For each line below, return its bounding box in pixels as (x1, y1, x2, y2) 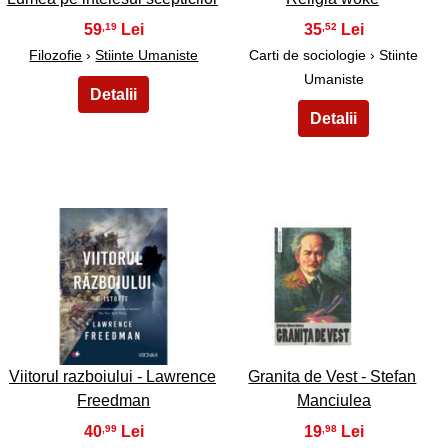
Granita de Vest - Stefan (248, 367, 417, 385)
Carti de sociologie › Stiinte (249, 46, 419, 63)
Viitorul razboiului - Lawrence (8, 367, 216, 385)
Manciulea (296, 391, 371, 409)
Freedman (77, 391, 151, 409)
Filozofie (29, 46, 83, 63)
